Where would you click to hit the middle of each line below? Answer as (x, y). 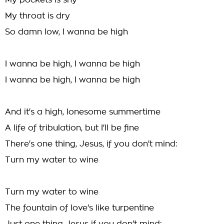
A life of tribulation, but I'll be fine (72, 128)
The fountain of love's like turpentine (79, 208)
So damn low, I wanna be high (66, 32)
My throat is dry (37, 16)
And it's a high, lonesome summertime (83, 112)
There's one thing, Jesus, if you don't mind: (91, 144)
